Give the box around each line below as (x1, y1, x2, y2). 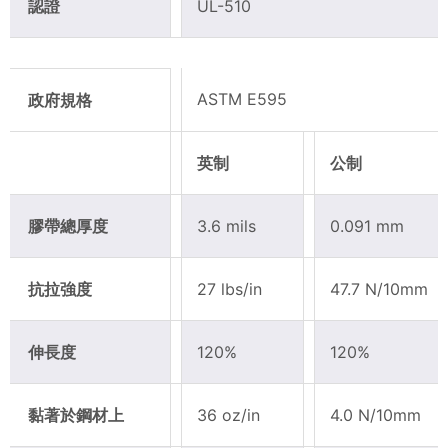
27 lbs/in (197, 278, 262, 299)
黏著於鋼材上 (28, 404, 124, 425)
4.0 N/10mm (330, 404, 421, 425)
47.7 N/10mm (330, 278, 428, 299)
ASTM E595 (197, 88, 287, 109)
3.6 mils (197, 215, 256, 236)
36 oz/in (197, 404, 260, 425)
